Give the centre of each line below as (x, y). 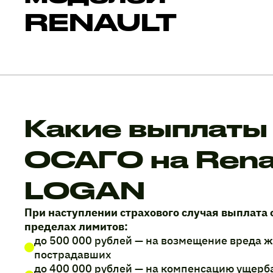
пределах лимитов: (76, 227)
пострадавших (73, 255)
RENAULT (101, 22)
